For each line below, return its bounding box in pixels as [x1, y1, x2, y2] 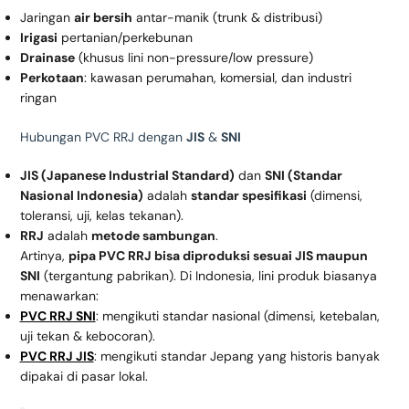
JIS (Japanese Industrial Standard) [19, 167, 235, 184]
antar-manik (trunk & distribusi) [131, 9, 322, 26]
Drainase [19, 49, 75, 67]
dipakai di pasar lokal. [19, 368, 148, 385]
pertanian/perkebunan [57, 29, 193, 47]
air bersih [73, 9, 132, 26]
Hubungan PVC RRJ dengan [19, 129, 186, 146]
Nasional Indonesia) [19, 187, 143, 204]
